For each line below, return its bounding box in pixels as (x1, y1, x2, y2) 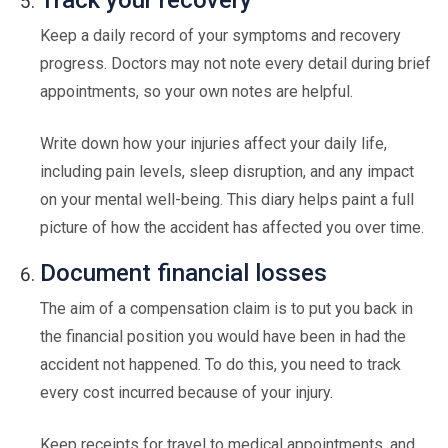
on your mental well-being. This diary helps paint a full (40, 190, 414, 209)
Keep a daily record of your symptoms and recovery (40, 26, 401, 45)
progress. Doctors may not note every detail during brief (40, 54, 431, 73)
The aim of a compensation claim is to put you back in (40, 299, 413, 318)
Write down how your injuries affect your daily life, (40, 134, 387, 153)
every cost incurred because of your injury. (40, 383, 333, 402)
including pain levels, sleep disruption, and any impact (40, 162, 414, 181)
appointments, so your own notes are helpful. (40, 82, 353, 101)
